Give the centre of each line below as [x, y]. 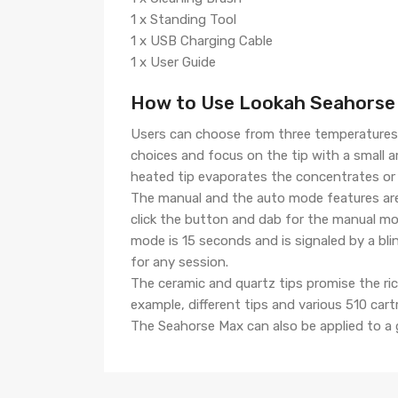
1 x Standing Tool [183, 20]
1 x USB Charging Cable [202, 41]
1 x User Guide [173, 62]
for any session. [179, 262]
